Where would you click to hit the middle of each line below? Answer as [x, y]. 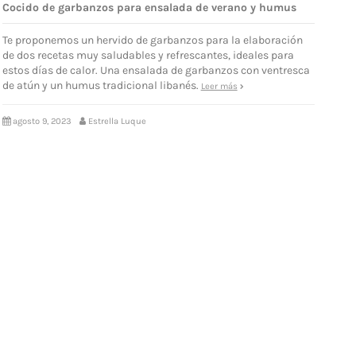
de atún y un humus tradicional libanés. [101, 85]
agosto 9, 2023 [42, 121]
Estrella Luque [117, 121]
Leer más [219, 86]
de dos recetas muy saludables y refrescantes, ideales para [148, 55]
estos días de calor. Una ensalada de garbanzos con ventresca [156, 70]
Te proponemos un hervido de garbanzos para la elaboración [152, 40]
